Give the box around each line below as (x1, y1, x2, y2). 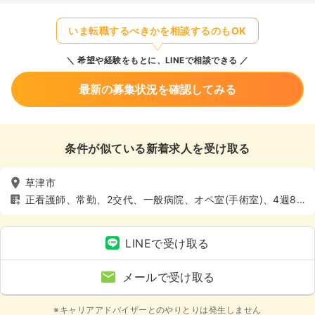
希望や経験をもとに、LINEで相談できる (75, 54, 238, 65)
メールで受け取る (122, 269, 215, 284)
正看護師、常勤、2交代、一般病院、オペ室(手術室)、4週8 (25, 193, 297, 206)
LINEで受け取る (125, 236, 210, 250)
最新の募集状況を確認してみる (79, 82, 236, 96)
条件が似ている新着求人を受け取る (65, 141, 250, 155)
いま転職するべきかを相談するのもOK (68, 24, 247, 37)
